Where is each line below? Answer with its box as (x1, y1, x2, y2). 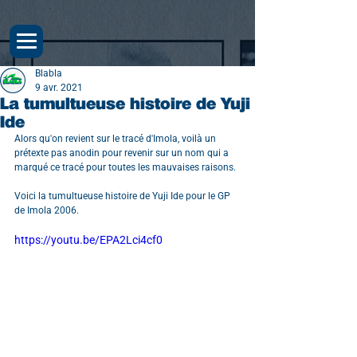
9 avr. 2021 (35, 82, 83, 93)
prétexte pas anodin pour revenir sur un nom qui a (14, 147, 231, 159)
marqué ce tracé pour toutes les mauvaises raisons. (14, 162, 236, 173)
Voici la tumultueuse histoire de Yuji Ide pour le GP (14, 190, 233, 202)
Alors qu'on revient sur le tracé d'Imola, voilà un (14, 133, 218, 144)
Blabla (35, 68, 62, 79)
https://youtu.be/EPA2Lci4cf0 (14, 233, 163, 246)
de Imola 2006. (14, 205, 79, 216)
